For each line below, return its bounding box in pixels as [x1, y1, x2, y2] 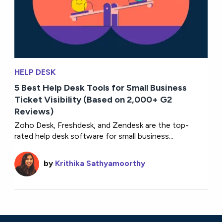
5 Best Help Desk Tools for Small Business [14, 82, 187, 93]
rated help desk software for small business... [14, 131, 174, 141]
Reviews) [14, 106, 54, 117]
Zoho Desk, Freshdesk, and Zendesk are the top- [14, 120, 189, 130]
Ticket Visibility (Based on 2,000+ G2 [14, 94, 172, 105]
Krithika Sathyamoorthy [55, 158, 146, 168]
